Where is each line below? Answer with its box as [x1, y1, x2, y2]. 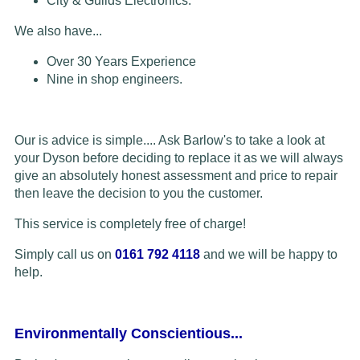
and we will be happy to [202, 247, 337, 262]
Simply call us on [14, 247, 115, 262]
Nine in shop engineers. [46, 72, 182, 87]
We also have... [14, 24, 102, 39]
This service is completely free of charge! [14, 217, 249, 231]
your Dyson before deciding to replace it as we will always [14, 151, 343, 166]
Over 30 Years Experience [46, 55, 196, 69]
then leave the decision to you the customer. [14, 186, 266, 201]
